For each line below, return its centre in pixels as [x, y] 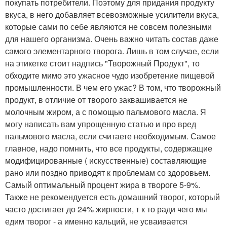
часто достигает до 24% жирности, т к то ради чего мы [106, 209]
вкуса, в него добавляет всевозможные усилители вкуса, [112, 14]
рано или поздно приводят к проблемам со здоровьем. [108, 172]
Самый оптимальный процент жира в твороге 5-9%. [103, 184]
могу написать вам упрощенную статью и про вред [101, 124]
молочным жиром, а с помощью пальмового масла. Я [106, 111]
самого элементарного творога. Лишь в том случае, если [112, 51]
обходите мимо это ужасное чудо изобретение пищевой [110, 75]
